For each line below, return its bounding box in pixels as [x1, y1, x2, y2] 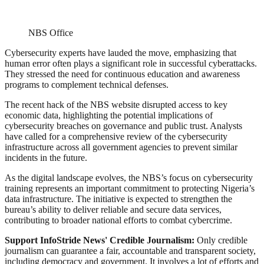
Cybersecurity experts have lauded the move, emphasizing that [5, 48, 236, 58]
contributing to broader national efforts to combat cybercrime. [5, 215, 232, 226]
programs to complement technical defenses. [5, 80, 169, 90]
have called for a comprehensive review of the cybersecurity [5, 131, 227, 142]
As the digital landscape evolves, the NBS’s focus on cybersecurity [5, 173, 253, 183]
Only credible [197, 235, 247, 246]
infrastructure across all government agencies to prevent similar [5, 142, 237, 153]
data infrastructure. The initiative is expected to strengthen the [5, 194, 232, 204]
